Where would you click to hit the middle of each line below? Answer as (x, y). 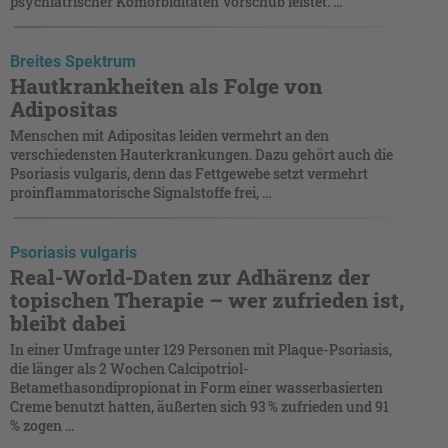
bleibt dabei (68, 322)
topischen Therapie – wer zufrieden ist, (207, 299)
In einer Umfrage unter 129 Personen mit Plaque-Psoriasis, (201, 349)
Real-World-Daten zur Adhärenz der (190, 276)
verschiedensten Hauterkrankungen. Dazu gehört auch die (201, 154)
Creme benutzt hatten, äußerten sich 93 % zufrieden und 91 (200, 406)
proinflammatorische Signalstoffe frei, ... (140, 192)
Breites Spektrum (73, 61)
